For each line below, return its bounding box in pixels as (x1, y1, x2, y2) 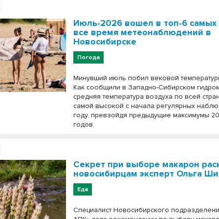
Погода (77, 54, 100, 61)
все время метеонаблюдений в (73, 27, 212, 38)
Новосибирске (73, 36, 137, 47)
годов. (73, 120, 95, 129)
